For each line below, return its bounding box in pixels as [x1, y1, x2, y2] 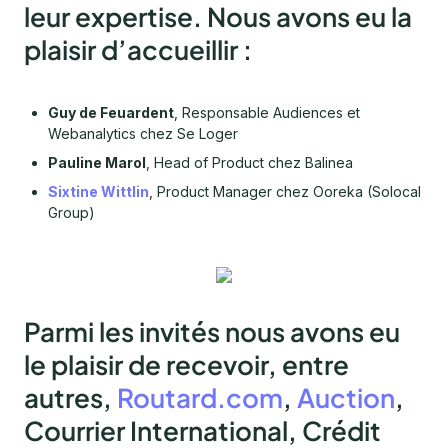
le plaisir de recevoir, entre [24, 348, 349, 382]
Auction [297, 381, 395, 415]
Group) [48, 204, 95, 222]
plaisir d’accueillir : [24, 33, 252, 67]
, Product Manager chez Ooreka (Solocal [149, 183, 421, 201]
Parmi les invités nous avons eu [24, 315, 400, 349]
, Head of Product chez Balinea [146, 154, 353, 172]
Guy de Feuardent [48, 104, 174, 122]
